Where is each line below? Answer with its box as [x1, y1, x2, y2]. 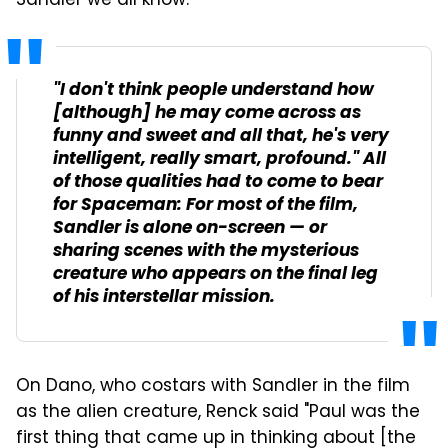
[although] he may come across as [53, 98, 361, 128]
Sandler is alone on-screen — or [53, 213, 327, 243]
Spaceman [81, 190, 177, 220]
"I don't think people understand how [53, 75, 374, 105]
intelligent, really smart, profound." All [53, 144, 386, 174]
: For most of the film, [177, 190, 358, 220]
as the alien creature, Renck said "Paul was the [16, 398, 420, 427]
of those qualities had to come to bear [53, 167, 383, 197]
